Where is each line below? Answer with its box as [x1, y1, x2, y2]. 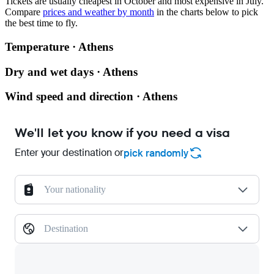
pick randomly [124, 146, 188, 160]
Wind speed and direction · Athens [5, 90, 177, 103]
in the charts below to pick [154, 7, 258, 18]
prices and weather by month [43, 7, 154, 18]
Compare [5, 7, 43, 18]
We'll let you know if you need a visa [15, 124, 230, 142]
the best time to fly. [5, 18, 78, 29]
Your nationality [44, 184, 106, 195]
